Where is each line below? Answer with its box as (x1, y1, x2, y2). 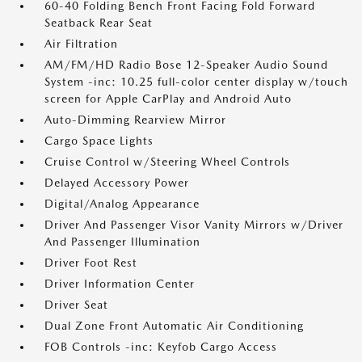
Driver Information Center (44, 277, 195, 291)
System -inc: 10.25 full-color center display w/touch (44, 75, 348, 89)
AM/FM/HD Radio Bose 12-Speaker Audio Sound (44, 58, 328, 72)
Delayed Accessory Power (44, 176, 189, 190)
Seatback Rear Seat (44, 16, 153, 30)
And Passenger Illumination (44, 235, 200, 249)
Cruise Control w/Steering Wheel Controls (44, 155, 290, 169)
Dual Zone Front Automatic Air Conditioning (44, 319, 304, 333)
